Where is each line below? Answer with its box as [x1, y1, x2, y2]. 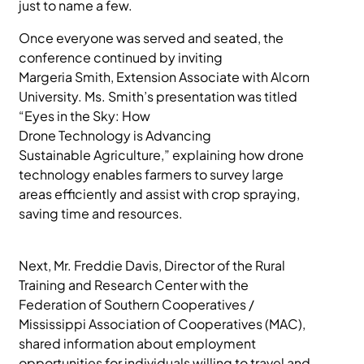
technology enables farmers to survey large [19, 166, 284, 183]
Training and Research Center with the [19, 276, 249, 293]
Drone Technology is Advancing [19, 127, 212, 144]
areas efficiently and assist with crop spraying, [19, 185, 301, 202]
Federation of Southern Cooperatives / [19, 296, 255, 313]
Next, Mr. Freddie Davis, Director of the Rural [19, 257, 286, 274]
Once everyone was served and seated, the [19, 29, 284, 46]
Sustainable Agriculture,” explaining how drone [19, 146, 305, 163]
